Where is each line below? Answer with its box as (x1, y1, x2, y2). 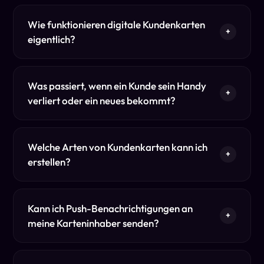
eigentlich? (28, 32, 76, 45)
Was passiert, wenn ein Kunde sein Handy (28, 79, 207, 92)
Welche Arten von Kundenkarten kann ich (28, 140, 208, 153)
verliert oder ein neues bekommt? (28, 94, 176, 107)
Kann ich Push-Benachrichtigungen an (28, 202, 193, 214)
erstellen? (28, 155, 71, 168)
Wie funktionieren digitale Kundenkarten (28, 18, 206, 31)
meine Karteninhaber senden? (28, 216, 160, 229)
